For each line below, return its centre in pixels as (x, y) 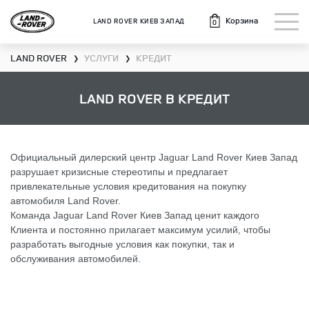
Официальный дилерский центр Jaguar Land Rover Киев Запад (154, 157)
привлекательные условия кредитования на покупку (128, 186)
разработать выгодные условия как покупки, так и (122, 244)
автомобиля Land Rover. (66, 201)
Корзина (242, 20)
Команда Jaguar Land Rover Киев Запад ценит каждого (135, 215)
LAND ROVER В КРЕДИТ (154, 98)
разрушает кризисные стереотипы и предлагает (119, 172)
